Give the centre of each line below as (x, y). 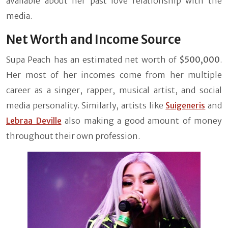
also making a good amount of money (141, 120)
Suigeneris (186, 105)
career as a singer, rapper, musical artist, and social (114, 90)
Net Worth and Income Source (94, 39)
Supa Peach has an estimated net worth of (93, 59)
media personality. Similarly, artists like (86, 105)
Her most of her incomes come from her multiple (114, 75)
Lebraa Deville (34, 120)
